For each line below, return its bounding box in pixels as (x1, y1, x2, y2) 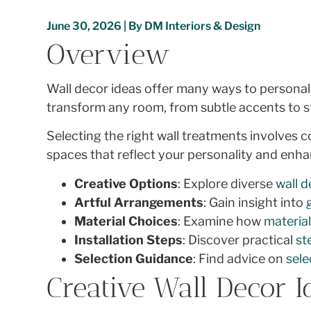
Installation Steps (74, 232, 183, 247)
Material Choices (74, 213, 178, 228)
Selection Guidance (74, 251, 194, 266)
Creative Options (74, 176, 178, 191)
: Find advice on (193, 251, 287, 266)
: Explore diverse (178, 176, 276, 191)
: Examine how (178, 213, 264, 228)
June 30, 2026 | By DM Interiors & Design (47, 19, 261, 33)
